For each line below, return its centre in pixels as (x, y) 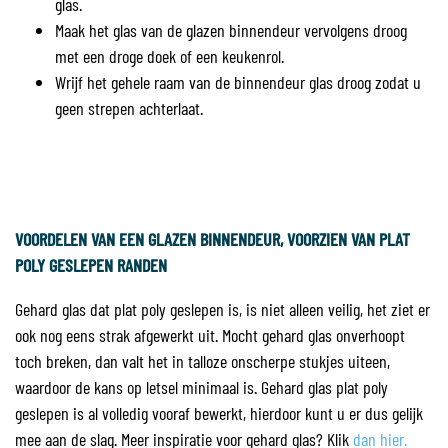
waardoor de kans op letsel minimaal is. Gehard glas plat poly (201, 387)
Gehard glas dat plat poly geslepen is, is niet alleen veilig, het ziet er (222, 309)
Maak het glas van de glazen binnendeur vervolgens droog (231, 30)
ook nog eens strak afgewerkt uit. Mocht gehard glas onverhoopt (210, 335)
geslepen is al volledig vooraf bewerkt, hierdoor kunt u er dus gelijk (219, 413)
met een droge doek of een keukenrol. (169, 56)
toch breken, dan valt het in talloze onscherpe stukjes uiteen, (202, 361)
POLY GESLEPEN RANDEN (93, 265)
